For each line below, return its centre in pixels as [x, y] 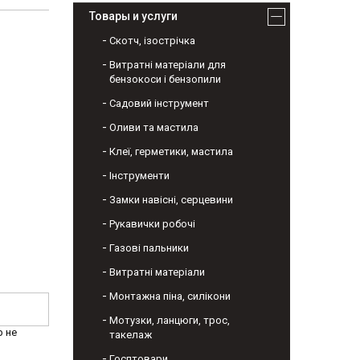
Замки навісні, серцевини [171, 200]
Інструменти [139, 176]
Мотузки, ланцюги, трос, [170, 321]
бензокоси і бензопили [165, 80]
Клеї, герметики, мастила [171, 152]
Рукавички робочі [152, 224]
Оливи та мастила [154, 128]
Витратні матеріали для [168, 65]
